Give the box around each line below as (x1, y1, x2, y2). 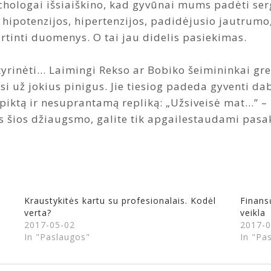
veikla (240, 206, 266, 218)
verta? (24, 206, 52, 218)
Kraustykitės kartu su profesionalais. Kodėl (24, 194, 217, 206)
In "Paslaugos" (24, 230, 91, 243)
